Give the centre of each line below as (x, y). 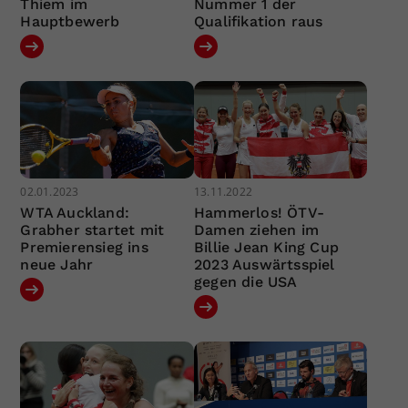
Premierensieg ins (84, 248)
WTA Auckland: (75, 213)
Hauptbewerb (70, 21)
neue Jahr (57, 265)
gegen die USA (245, 282)
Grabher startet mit (92, 230)
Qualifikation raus (258, 21)
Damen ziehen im (256, 230)
